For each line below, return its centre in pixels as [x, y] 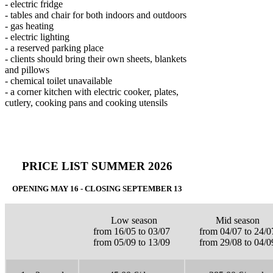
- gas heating [29, 26]
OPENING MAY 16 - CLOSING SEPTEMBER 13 [97, 189]
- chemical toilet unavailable [58, 81]
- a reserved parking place [54, 48]
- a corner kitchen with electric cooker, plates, [92, 92]
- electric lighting [37, 37]
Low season [132, 221]
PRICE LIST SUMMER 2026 [97, 166]
